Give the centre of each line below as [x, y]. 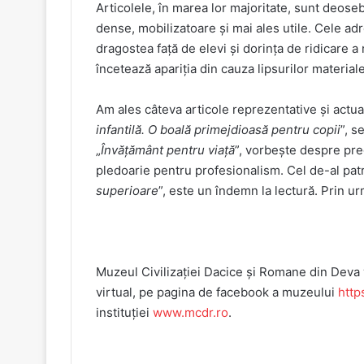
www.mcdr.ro [191, 312]
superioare [127, 190]
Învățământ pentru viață [168, 149]
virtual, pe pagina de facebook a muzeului [217, 292]
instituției [124, 312]
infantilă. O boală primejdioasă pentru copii [218, 129]
